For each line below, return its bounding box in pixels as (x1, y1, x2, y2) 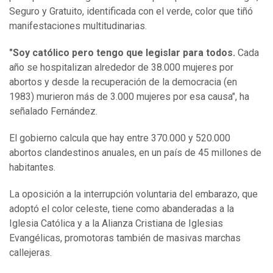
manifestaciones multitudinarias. (9, 20, 147, 32)
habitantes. (9, 161, 55, 174)
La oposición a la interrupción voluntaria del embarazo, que (9, 188, 258, 200)
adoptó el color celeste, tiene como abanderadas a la (9, 203, 234, 215)
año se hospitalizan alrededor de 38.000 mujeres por (9, 62, 233, 74)
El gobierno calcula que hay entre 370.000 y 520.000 (9, 132, 230, 144)
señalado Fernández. (9, 105, 97, 118)
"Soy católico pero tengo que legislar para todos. (9, 47, 235, 59)
